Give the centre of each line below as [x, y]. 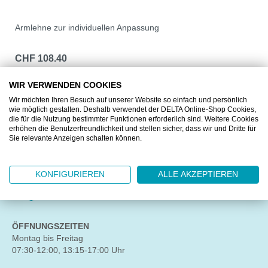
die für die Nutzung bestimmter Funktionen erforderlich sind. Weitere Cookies [134, 119]
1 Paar [26, 72]
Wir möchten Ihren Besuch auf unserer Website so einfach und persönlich [128, 100]
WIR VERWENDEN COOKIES [65, 85]
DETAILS [134, 93]
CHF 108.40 [41, 58]
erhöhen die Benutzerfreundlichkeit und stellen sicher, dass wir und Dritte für [133, 129]
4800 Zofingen [87, 191]
